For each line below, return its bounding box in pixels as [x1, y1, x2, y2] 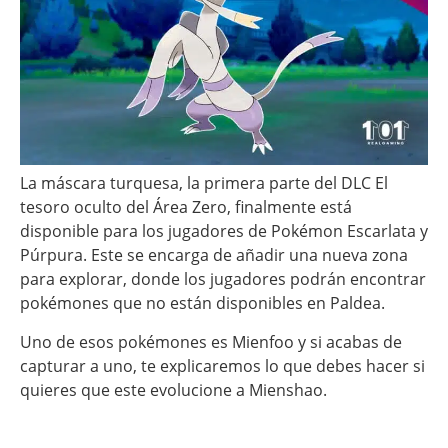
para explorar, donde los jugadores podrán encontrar [20, 268, 426, 291]
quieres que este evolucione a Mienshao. [20, 378, 327, 401]
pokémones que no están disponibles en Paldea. [20, 292, 385, 315]
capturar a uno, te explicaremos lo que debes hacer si [20, 354, 425, 377]
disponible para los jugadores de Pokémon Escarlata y [20, 220, 428, 243]
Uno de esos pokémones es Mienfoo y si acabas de [20, 330, 402, 353]
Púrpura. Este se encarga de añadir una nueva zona [20, 244, 408, 267]
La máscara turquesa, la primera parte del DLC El [20, 172, 388, 195]
